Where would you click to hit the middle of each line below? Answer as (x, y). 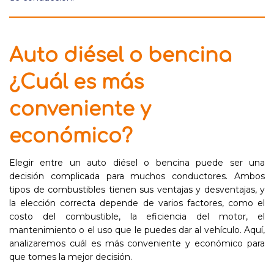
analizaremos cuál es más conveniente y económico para (137, 243)
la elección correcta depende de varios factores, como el (137, 203)
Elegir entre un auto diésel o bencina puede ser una (137, 163)
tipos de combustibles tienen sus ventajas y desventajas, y (137, 190)
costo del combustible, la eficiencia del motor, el (137, 217)
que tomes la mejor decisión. (71, 257)
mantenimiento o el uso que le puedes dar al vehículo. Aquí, (137, 230)
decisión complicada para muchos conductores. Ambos (137, 176)
